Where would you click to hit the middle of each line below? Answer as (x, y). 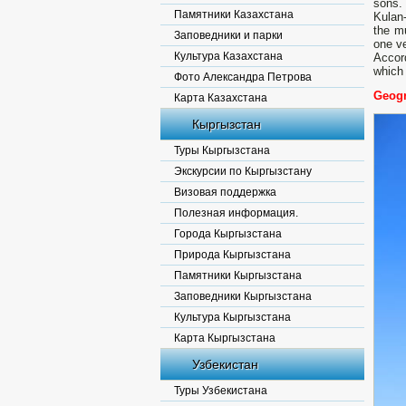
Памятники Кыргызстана (238, 275)
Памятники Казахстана (234, 14)
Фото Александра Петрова (243, 77)
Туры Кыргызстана (222, 150)
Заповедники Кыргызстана (243, 296)
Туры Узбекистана (221, 391)
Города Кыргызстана (228, 234)
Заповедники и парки (228, 35)
